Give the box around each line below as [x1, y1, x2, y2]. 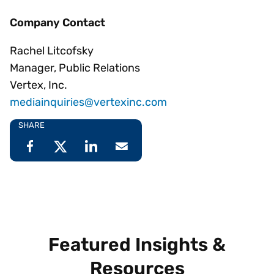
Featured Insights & [48, 234, 226, 256]
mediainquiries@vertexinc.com [10, 95, 167, 109]
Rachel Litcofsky [10, 44, 94, 58]
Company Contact [10, 16, 105, 30]
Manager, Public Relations [10, 61, 140, 75]
